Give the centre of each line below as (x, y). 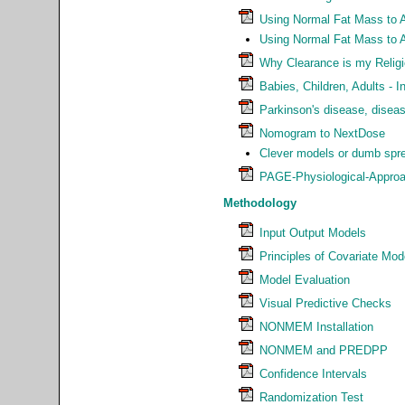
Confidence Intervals (313, 373)
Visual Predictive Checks (325, 303)
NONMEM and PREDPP (324, 350)
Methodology (260, 202)
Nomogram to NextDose (322, 133)
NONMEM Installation (316, 326)
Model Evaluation (305, 279)
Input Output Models (313, 232)
